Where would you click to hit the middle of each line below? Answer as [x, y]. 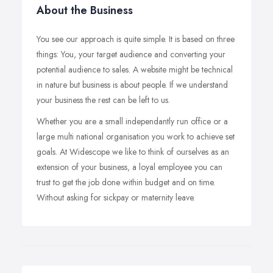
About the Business [85, 10]
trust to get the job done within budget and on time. [126, 182]
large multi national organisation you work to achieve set [136, 136]
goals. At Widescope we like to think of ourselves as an [133, 151]
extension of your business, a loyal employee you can [129, 167]
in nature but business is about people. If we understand [132, 84]
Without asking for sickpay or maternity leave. [116, 197]
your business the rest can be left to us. [103, 100]
